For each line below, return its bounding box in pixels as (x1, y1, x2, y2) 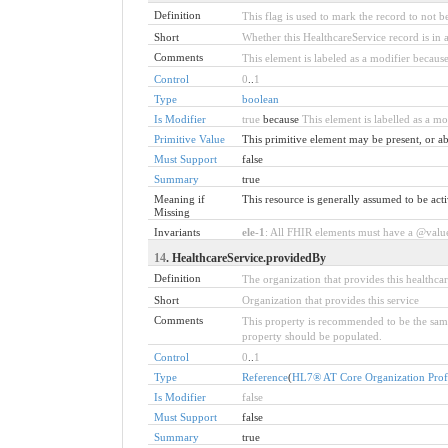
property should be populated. (241, 329, 382, 342)
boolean (241, 92, 279, 105)
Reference (241, 370, 288, 383)
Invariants (153, 225, 200, 238)
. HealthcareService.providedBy (165, 250, 326, 265)
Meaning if (153, 192, 205, 205)
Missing (153, 205, 190, 218)
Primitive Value (153, 132, 225, 145)
